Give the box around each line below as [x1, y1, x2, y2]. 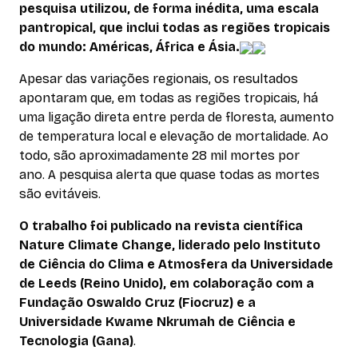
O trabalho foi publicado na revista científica [19, 218, 303, 234]
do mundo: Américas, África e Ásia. [19, 39, 240, 55]
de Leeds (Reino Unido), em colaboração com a [19, 276, 314, 292]
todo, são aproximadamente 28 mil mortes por [19, 148, 300, 164]
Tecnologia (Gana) [19, 333, 133, 349]
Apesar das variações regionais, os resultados [19, 71, 298, 87]
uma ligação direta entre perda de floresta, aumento [19, 109, 334, 125]
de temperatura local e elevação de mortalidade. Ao [19, 129, 328, 145]
